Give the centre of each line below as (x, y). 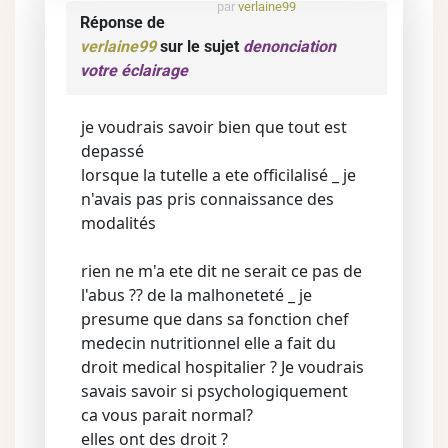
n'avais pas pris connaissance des (207, 199)
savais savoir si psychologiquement (214, 391)
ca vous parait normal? (167, 415)
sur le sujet (199, 46)
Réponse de (122, 22)
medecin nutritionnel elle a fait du (208, 343)
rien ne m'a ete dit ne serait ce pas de (221, 271)
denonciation (289, 46)
